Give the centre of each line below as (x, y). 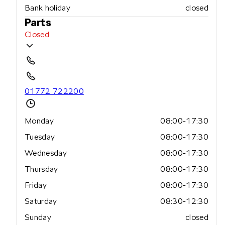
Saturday (41, 201)
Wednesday (46, 153)
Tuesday (40, 137)
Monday (39, 121)
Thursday (41, 169)
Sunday (38, 217)
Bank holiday (47, 8)
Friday (36, 185)
